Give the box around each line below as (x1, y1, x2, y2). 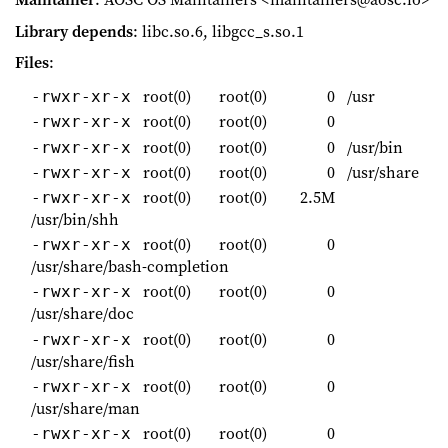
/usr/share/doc (31, 302, 134, 325)
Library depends (15, 19, 133, 42)
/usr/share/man (31, 396, 140, 419)
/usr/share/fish (31, 349, 135, 372)
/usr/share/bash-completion (31, 255, 229, 278)
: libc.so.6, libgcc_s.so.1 (133, 19, 304, 42)
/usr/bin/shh (31, 208, 119, 230)
